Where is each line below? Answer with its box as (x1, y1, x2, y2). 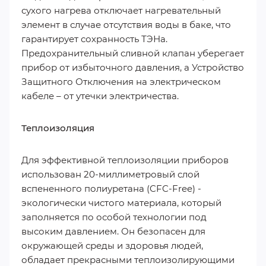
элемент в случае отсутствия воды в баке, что (21, 19, 231, 30)
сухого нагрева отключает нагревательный (21, 5, 221, 16)
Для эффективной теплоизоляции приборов (21, 154, 229, 166)
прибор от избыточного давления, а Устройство (21, 62, 244, 73)
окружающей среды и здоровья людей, (21, 240, 203, 251)
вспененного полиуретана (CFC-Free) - (21, 183, 201, 194)
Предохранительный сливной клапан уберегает (21, 47, 244, 59)
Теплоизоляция (21, 122, 94, 134)
